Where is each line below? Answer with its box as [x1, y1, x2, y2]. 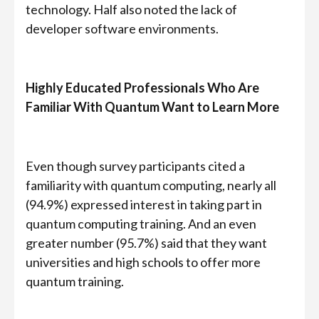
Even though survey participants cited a [26, 158, 245, 174]
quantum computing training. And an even [26, 216, 256, 231]
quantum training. [26, 273, 124, 289]
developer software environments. [26, 21, 219, 36]
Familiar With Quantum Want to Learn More [26, 99, 279, 115]
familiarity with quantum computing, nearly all [26, 177, 276, 193]
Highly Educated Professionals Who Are [26, 80, 259, 95]
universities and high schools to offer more [26, 254, 261, 270]
